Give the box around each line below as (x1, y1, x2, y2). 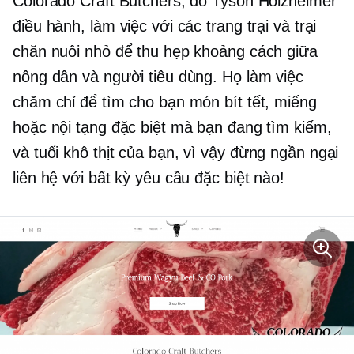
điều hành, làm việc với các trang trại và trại (13, 17, 317, 35)
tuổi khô (33, 143, 88, 161)
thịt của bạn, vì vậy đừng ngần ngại (88, 143, 339, 161)
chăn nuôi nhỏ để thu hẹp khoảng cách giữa (13, 42, 318, 60)
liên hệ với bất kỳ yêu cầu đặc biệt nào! (13, 168, 284, 186)
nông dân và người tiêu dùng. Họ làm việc (13, 67, 303, 85)
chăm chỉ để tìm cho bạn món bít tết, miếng (13, 92, 317, 111)
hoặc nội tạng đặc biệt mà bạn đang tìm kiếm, (13, 118, 332, 136)
